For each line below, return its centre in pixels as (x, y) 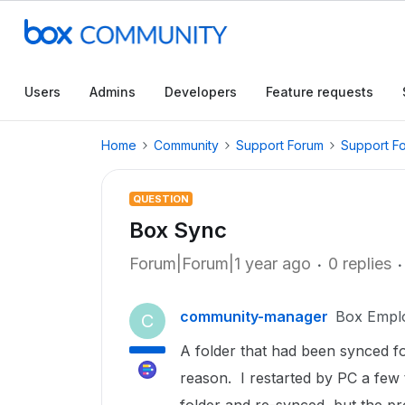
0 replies (360, 264)
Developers (201, 92)
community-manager (254, 316)
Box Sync (178, 230)
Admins (113, 92)
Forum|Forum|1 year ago (220, 264)
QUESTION (161, 199)
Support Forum (280, 145)
